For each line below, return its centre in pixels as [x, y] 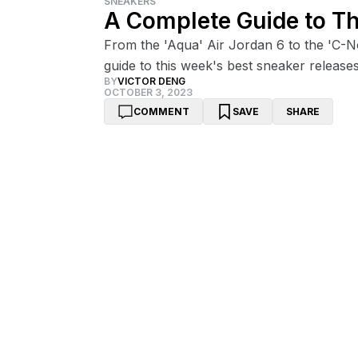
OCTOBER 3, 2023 [148, 92]
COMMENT [161, 111]
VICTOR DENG [151, 81]
